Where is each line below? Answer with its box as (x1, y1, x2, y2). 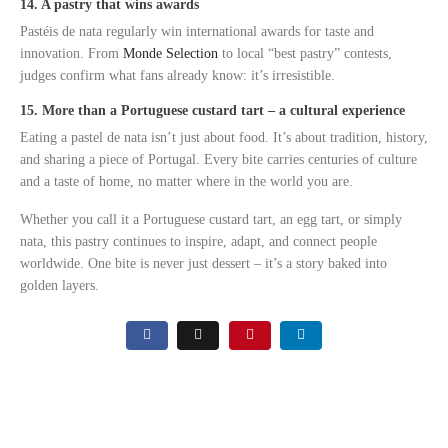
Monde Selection (123, 45, 222, 61)
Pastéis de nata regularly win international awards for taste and (20, 23, 374, 39)
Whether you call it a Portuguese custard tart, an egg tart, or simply (20, 211, 402, 227)
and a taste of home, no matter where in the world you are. (20, 173, 353, 189)
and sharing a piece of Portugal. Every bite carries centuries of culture (20, 151, 417, 167)
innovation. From (20, 45, 123, 61)
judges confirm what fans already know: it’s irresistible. (20, 67, 335, 83)
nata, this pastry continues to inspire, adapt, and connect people (20, 233, 377, 249)
